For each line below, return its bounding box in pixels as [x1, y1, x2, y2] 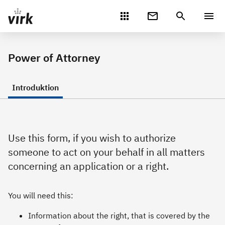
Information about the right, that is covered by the [28, 210, 210, 220]
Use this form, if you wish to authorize [8, 131, 176, 145]
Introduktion [12, 82, 59, 92]
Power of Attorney [8, 50, 100, 65]
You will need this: [8, 190, 73, 200]
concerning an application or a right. [8, 159, 169, 173]
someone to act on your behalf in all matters [8, 145, 205, 159]
